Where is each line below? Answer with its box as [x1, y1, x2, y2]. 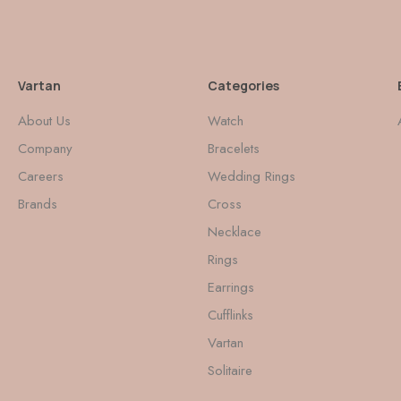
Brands [18, 193, 57, 214]
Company [18, 138, 73, 158]
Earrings [207, 277, 254, 297]
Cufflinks [207, 304, 253, 325]
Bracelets [207, 138, 260, 158]
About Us [18, 110, 71, 131]
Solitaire [207, 360, 252, 380]
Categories [207, 76, 279, 94]
